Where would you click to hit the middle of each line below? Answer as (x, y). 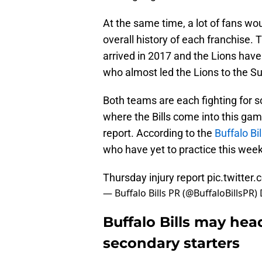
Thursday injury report (155, 178)
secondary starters (171, 243)
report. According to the (159, 133)
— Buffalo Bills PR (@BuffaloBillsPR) (181, 193)
